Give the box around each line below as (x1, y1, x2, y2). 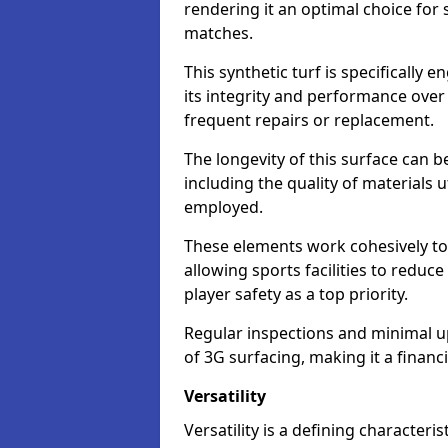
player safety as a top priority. (184, 283, 408, 305)
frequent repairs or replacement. (184, 109, 434, 131)
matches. (184, 22, 257, 44)
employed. (184, 196, 263, 218)
